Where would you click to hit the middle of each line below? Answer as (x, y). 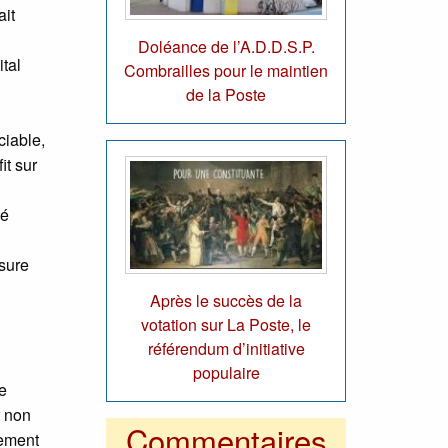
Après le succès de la (226, 301)
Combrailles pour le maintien (226, 70)
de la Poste (226, 94)
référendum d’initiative (226, 349)
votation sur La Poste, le (226, 325)
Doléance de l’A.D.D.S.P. (226, 46)
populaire (226, 373)
